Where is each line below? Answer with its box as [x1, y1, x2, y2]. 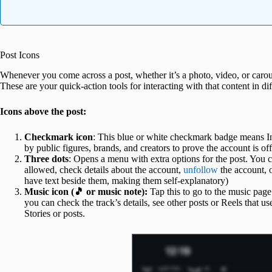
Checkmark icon [24, 131, 93, 142]
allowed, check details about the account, [24, 164, 183, 175]
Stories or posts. [24, 208, 85, 219]
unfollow [183, 164, 218, 175]
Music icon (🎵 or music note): [24, 186, 148, 197]
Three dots [24, 153, 69, 164]
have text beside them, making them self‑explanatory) [24, 175, 231, 186]
